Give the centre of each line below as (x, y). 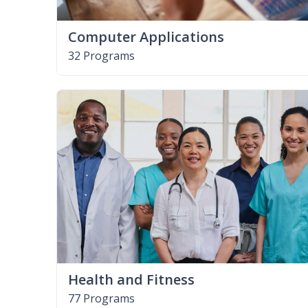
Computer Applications (146, 36)
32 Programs (101, 55)
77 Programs (101, 298)
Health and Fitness (131, 279)
